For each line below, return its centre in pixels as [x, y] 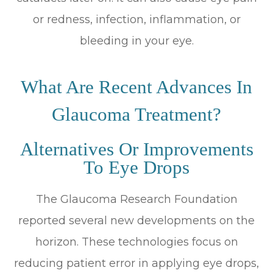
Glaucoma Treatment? [136, 114]
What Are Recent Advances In [136, 87]
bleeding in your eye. [136, 41]
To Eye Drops [136, 167]
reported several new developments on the [136, 220]
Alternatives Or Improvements [136, 149]
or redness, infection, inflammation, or [136, 19]
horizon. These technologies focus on [136, 242]
